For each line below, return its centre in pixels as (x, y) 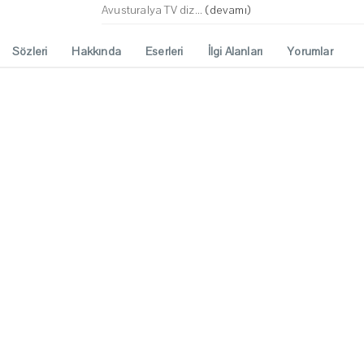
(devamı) (228, 11)
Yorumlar (310, 52)
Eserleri (165, 52)
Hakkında (97, 52)
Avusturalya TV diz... (154, 11)
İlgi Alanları (235, 52)
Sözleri (30, 52)
